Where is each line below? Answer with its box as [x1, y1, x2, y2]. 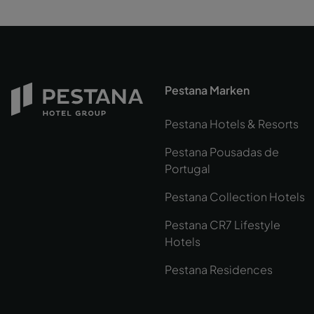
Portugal [164, 161, 210, 176]
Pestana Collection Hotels [164, 189, 305, 204]
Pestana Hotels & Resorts [164, 116, 299, 131]
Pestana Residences [164, 261, 273, 277]
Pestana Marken [164, 82, 250, 97]
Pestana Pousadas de [164, 144, 279, 159]
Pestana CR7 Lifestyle [164, 217, 280, 232]
